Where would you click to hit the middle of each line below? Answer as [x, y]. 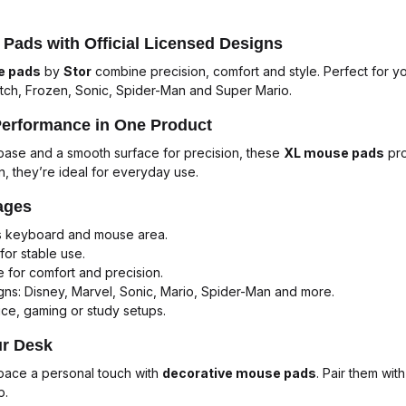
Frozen [47, 90]
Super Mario [252, 90]
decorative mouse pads [239, 372]
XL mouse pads [334, 152]
